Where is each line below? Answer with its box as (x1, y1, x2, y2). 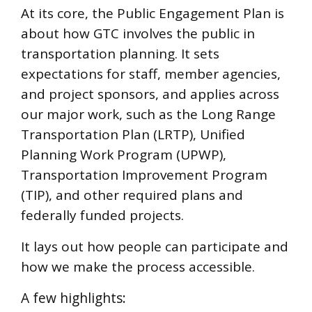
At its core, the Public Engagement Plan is (21, 4, 284, 22)
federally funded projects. (21, 206, 184, 224)
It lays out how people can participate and (21, 237, 288, 256)
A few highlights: (21, 288, 126, 307)
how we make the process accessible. (21, 258, 255, 276)
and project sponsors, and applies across (21, 85, 279, 103)
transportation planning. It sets (21, 45, 219, 63)
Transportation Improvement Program (21, 166, 267, 184)
